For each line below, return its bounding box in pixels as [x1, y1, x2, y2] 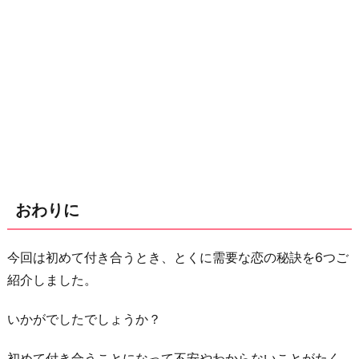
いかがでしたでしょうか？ [7, 311, 161, 328]
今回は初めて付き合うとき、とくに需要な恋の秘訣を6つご [7, 249, 349, 266]
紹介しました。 [7, 272, 97, 288]
